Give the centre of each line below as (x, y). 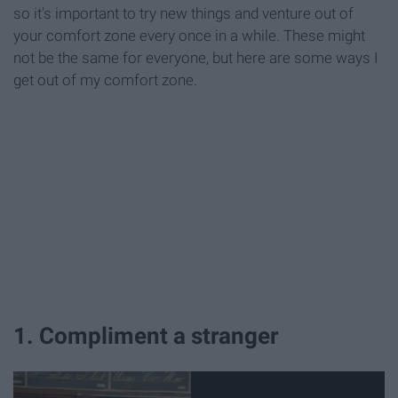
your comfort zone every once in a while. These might (189, 35)
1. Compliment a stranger (146, 335)
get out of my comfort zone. (105, 80)
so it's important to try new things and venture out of (183, 13)
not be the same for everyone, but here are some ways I (196, 57)
